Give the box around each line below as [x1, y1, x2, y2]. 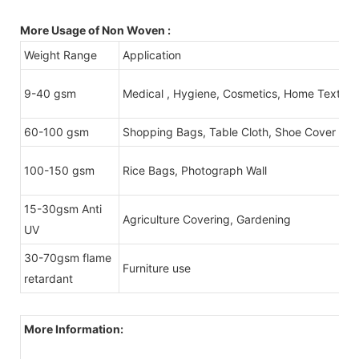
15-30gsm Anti [24, 201, 102, 216]
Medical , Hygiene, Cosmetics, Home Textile [123, 86, 352, 100]
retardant [24, 271, 73, 285]
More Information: [24, 321, 123, 336]
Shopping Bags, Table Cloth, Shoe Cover [123, 124, 336, 139]
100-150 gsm [24, 163, 95, 177]
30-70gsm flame [24, 250, 111, 264]
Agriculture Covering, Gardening [123, 212, 291, 226]
